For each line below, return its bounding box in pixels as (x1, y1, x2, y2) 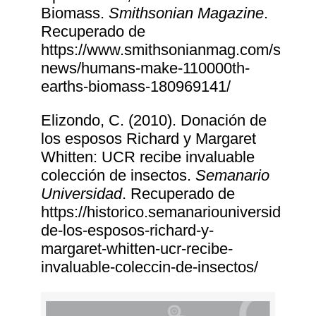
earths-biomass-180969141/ (41, 78, 231, 96)
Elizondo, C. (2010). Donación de (41, 111, 267, 130)
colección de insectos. (41, 166, 196, 185)
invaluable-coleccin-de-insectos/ (41, 258, 259, 276)
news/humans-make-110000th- (41, 59, 250, 78)
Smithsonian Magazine (109, 4, 265, 23)
